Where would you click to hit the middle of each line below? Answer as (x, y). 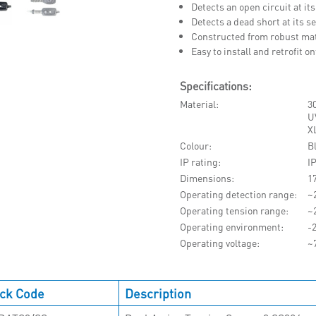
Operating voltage (218, 243)
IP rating (199, 162)
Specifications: (215, 86)
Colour (194, 145)
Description (158, 293)
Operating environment (230, 226)
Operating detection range (237, 194)
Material (197, 104)
